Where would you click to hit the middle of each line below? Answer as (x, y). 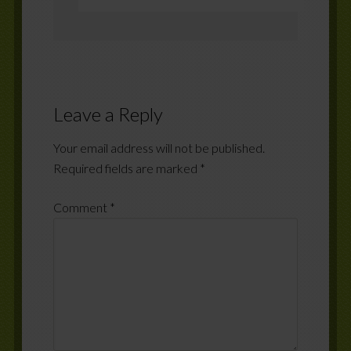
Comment (81, 207)
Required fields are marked (126, 168)
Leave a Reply (108, 114)
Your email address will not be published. (159, 147)
